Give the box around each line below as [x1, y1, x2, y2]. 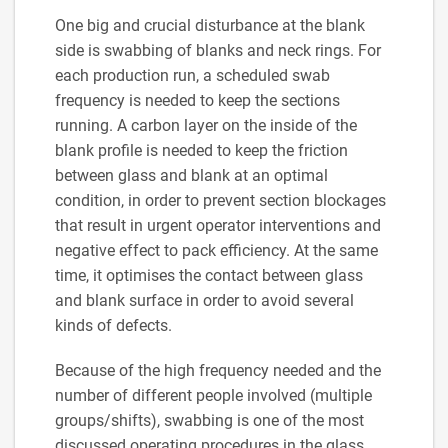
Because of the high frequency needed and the [55, 361, 381, 380]
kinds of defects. [55, 316, 172, 335]
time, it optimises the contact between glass [55, 266, 363, 285]
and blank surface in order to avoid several [55, 291, 354, 310]
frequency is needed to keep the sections [55, 91, 340, 110]
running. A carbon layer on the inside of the [55, 116, 357, 135]
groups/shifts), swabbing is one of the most [55, 411, 364, 430]
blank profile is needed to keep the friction [55, 141, 348, 160]
